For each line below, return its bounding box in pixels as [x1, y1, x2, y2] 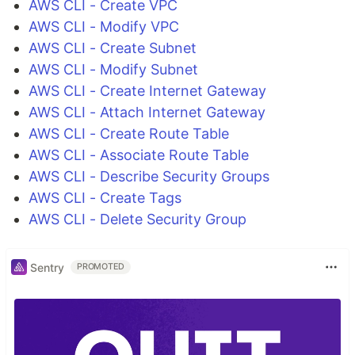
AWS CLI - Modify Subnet [29, 61, 198, 78]
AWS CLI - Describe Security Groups [29, 168, 269, 185]
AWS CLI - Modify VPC [29, 18, 179, 36]
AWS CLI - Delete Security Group [29, 211, 246, 228]
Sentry [30, 260, 64, 274]
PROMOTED [77, 261, 125, 273]
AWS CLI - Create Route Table [29, 125, 229, 143]
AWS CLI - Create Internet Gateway [29, 82, 266, 100]
